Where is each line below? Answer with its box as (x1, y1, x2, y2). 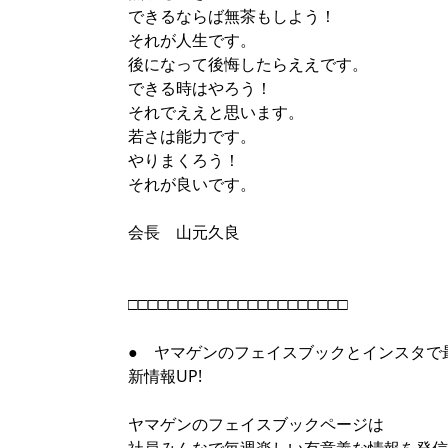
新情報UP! (128, 365, 202, 387)
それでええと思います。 (128, 101, 304, 123)
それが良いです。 (128, 173, 256, 195)
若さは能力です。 (128, 125, 256, 147)
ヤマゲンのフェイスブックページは (128, 413, 384, 435)
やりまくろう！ (128, 149, 240, 171)
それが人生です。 (128, 29, 256, 51)
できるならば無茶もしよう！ (128, 5, 336, 27)
